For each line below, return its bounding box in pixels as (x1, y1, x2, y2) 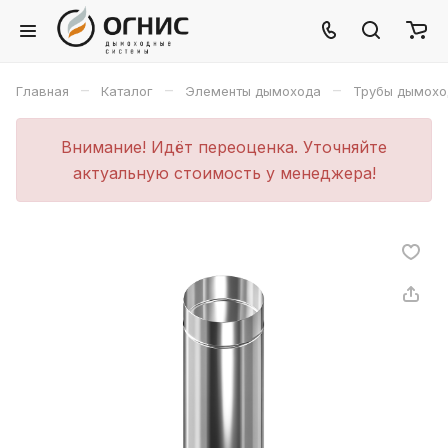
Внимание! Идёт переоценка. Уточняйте (61, 137, 387, 157)
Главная (16, 83, 69, 99)
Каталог (101, 83, 153, 99)
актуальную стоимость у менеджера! (72, 163, 376, 183)
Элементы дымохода (185, 83, 321, 99)
